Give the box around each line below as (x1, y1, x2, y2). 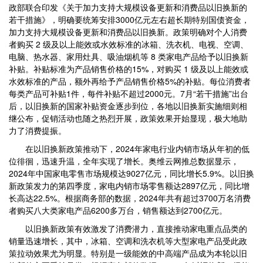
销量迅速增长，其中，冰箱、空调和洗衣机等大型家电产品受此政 (9, 235, 247, 247)
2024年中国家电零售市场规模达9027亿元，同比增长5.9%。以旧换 (9, 167, 254, 179)
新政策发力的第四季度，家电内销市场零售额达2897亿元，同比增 (9, 180, 249, 191)
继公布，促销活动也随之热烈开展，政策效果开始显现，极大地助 (9, 112, 247, 124)
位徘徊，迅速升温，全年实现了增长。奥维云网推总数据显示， (9, 155, 239, 167)
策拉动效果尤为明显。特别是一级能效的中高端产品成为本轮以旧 (9, 247, 247, 259)
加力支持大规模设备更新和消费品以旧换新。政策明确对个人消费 (9, 26, 247, 38)
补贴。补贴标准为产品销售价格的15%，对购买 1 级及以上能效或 (9, 63, 248, 75)
